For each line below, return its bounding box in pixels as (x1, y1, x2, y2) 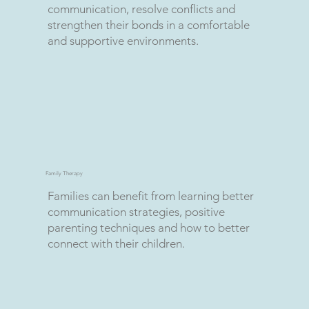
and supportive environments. (48, 33, 202, 48)
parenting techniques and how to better (48, 220, 250, 235)
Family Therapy (45, 170, 83, 177)
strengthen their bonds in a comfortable (48, 17, 250, 32)
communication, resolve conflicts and (48, 1, 236, 16)
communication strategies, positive (48, 204, 226, 219)
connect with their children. (48, 236, 186, 250)
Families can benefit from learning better (48, 188, 255, 203)
